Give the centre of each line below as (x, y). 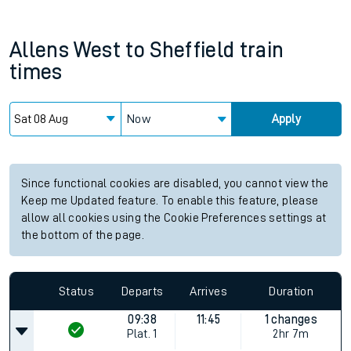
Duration (291, 291)
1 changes (291, 320)
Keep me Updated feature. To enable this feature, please (170, 201)
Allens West (65, 50)
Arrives (208, 291)
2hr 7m (291, 334)
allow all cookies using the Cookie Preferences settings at (174, 218)
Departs (143, 291)
